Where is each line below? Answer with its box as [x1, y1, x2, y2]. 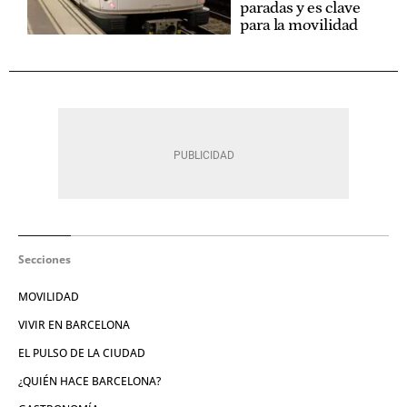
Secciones [18, 251, 71, 267]
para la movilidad [240, 15, 358, 35]
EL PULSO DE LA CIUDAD [18, 344, 145, 361]
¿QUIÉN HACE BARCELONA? [18, 372, 161, 389]
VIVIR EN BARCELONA [18, 316, 130, 333]
